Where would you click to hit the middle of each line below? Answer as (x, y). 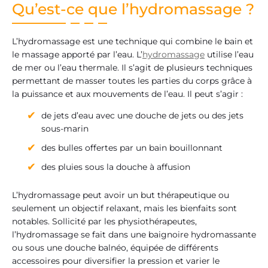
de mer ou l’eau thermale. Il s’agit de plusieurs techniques (132, 67)
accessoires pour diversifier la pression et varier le (116, 261)
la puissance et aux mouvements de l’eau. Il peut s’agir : (127, 94)
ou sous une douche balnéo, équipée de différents (115, 248)
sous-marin (65, 129)
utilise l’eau (229, 54)
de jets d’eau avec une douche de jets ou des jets (142, 116)
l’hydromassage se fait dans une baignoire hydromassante (134, 235)
